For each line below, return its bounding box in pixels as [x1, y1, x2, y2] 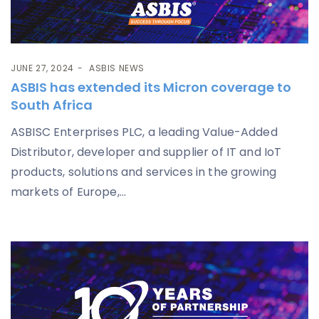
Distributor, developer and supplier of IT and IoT [11, 144, 282, 161]
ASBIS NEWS [89, 62, 145, 75]
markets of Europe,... [11, 184, 127, 201]
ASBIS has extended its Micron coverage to [11, 78, 291, 97]
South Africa [11, 96, 93, 115]
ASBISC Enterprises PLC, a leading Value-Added [11, 124, 278, 141]
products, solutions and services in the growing [11, 164, 277, 181]
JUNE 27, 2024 [11, 62, 74, 75]
